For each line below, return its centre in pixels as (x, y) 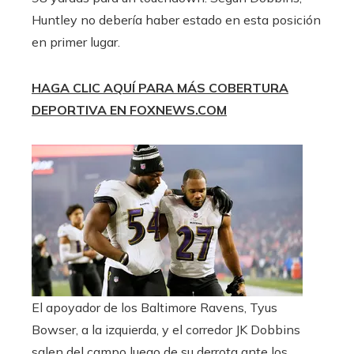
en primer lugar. (76, 41)
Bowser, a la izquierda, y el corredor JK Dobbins (166, 329)
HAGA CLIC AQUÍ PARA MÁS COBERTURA (160, 87)
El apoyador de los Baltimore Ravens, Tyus (154, 307)
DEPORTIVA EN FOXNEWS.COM (129, 109)
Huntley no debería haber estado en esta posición (176, 19)
